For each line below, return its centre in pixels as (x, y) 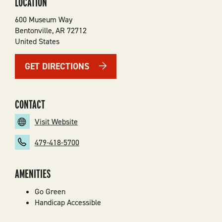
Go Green (50, 192)
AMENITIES (32, 173)
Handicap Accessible (68, 203)
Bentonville (33, 30)
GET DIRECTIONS (57, 66)
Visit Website (56, 121)
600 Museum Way (43, 19)
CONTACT (30, 104)
